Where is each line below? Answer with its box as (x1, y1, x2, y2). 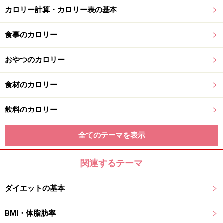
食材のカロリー (5, 80, 57, 89)
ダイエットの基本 (5, 184, 65, 193)
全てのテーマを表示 (78, 131, 145, 140)
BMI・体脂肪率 (5, 209, 56, 218)
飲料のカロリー (5, 105, 57, 114)
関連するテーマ (80, 158, 143, 168)
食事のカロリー (5, 30, 57, 39)
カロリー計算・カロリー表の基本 (5, 5, 117, 14)
